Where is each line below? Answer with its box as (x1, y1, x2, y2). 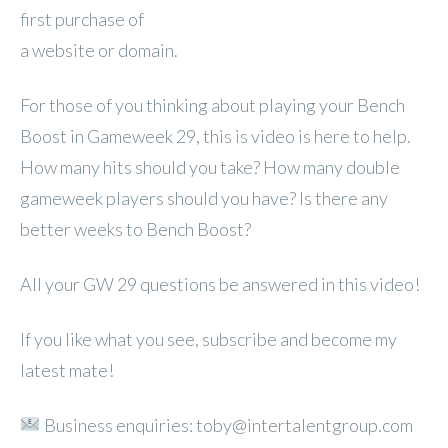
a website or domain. (20, 38, 178, 61)
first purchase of (20, 7, 144, 30)
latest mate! (20, 358, 114, 381)
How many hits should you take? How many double (20, 155, 400, 178)
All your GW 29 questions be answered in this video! (20, 272, 420, 295)
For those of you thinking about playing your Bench (20, 93, 405, 116)
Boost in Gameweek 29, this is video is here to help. (20, 124, 411, 147)
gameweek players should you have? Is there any (20, 186, 388, 209)
